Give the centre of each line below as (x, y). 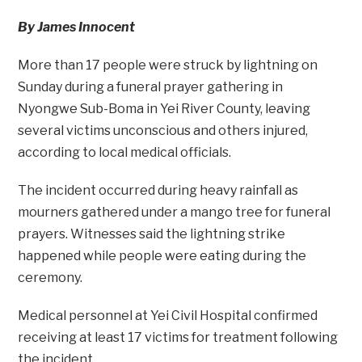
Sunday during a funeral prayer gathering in (151, 86)
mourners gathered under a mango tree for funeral (175, 212)
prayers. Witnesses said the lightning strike (152, 234)
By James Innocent (77, 27)
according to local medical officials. (125, 152)
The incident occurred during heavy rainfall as (158, 190)
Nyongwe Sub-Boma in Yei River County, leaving (164, 108)
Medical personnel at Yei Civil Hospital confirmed (168, 315)
